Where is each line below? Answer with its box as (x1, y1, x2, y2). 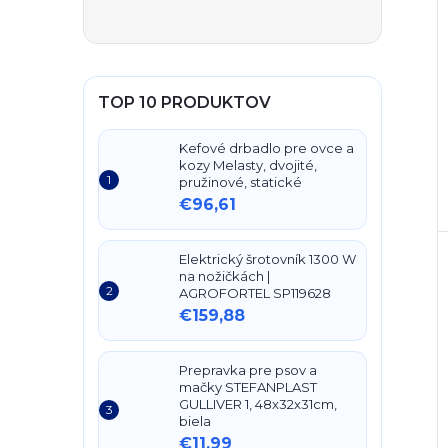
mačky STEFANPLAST (179, 379, 317, 395)
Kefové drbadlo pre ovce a (179, 140, 354, 156)
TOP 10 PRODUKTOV (98, 93, 271, 112)
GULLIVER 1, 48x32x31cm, (179, 396, 337, 412)
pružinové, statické (179, 174, 302, 190)
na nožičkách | (179, 268, 270, 284)
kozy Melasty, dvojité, (179, 157, 317, 173)
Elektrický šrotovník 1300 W (179, 251, 356, 267)
